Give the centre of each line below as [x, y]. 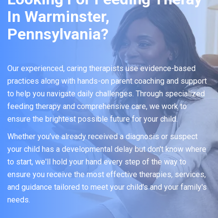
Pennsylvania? [58, 34]
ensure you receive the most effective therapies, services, [107, 174]
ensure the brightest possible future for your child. [92, 119]
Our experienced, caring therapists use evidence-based [101, 68]
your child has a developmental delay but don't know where [107, 149]
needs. [19, 200]
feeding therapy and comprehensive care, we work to [97, 106]
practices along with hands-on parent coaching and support [107, 81]
